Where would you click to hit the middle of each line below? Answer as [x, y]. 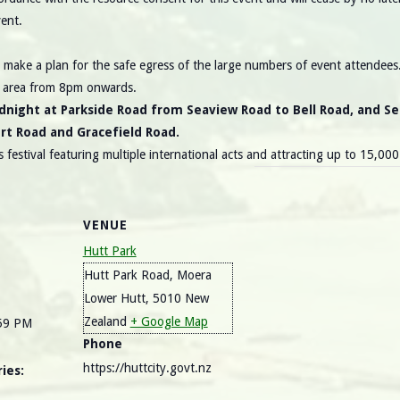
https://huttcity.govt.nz [147, 368]
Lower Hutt [114, 299]
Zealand [105, 322]
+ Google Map [169, 322]
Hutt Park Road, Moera [147, 275]
